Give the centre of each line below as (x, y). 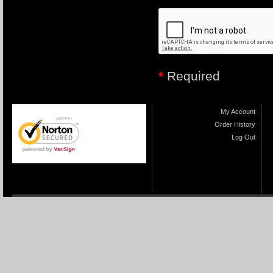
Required (192, 76)
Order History (235, 124)
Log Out (243, 137)
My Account (238, 112)
